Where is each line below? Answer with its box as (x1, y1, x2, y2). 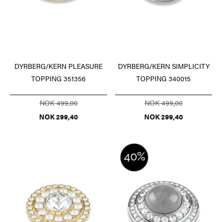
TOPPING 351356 (31, 73, 86, 83)
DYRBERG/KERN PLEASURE (14, 60, 103, 71)
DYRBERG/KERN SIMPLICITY (117, 60, 210, 71)
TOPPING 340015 (136, 73, 191, 83)
